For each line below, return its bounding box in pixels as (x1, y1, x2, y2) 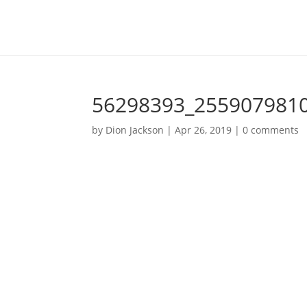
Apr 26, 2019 (175, 123, 232, 136)
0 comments (243, 123, 299, 136)
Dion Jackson (106, 123, 164, 136)
